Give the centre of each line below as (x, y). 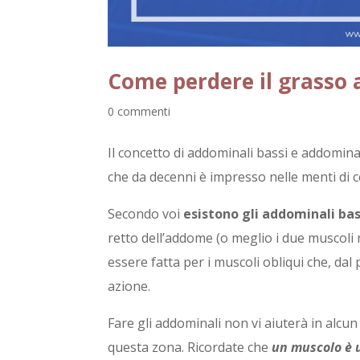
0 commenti (139, 112)
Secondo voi (146, 214)
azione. (129, 286)
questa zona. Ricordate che (190, 348)
